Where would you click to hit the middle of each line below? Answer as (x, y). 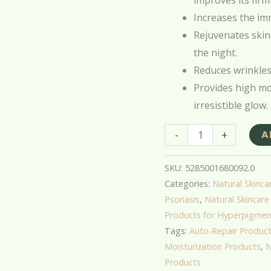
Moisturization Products (213, 247)
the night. (215, 53)
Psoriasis (182, 200)
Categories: (188, 184)
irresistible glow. (231, 106)
